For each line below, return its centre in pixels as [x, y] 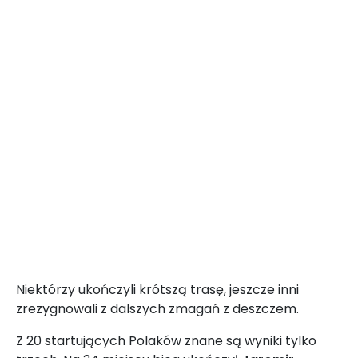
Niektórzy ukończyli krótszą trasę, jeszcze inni [157, 290]
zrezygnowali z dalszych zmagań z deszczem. [157, 309]
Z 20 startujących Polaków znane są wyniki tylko [166, 341]
